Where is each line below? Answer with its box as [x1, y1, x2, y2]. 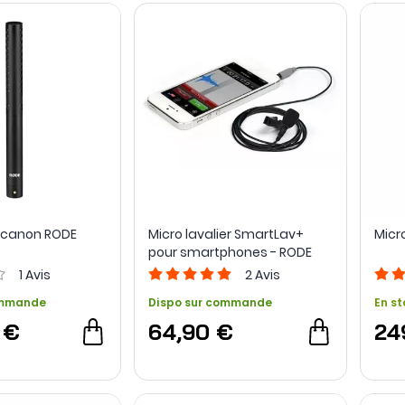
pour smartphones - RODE [147, 242, 312, 261]
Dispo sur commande [147, 294, 272, 310]
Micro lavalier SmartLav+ [147, 224, 304, 243]
